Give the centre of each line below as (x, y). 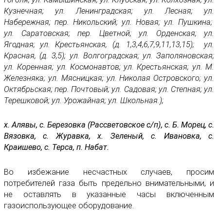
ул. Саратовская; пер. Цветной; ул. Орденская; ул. (109, 34)
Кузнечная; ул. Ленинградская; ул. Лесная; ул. (109, 11)
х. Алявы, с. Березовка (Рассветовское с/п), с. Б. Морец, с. (109, 125)
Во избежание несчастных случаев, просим (109, 172)
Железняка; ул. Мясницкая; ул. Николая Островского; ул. (109, 78)
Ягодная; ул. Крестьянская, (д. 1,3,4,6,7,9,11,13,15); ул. (109, 45)
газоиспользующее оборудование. (70, 205)
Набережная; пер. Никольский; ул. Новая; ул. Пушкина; (109, 22)
